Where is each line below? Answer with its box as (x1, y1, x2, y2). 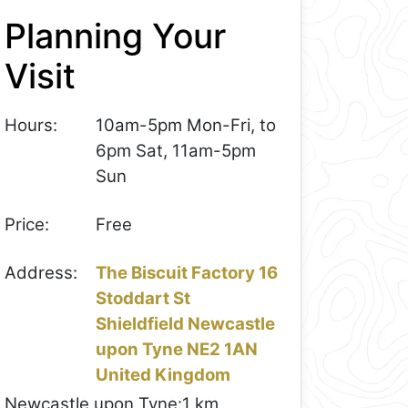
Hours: (5, 115, 58, 137)
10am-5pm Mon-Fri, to (96, 115, 277, 137)
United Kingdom (96, 363, 231, 385)
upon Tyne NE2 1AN (96, 338, 259, 360)
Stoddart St (96, 287, 191, 309)
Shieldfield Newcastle (96, 312, 276, 334)
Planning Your (5, 15, 227, 56)
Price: (5, 213, 50, 235)
